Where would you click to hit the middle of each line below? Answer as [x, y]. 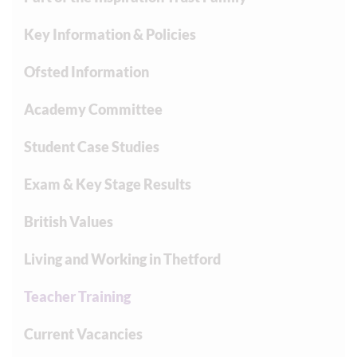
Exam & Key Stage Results [108, 184]
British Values [69, 222]
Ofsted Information [86, 72]
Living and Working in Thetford [122, 259]
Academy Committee [93, 109]
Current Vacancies [83, 334]
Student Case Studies [92, 147]
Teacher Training [77, 296]
